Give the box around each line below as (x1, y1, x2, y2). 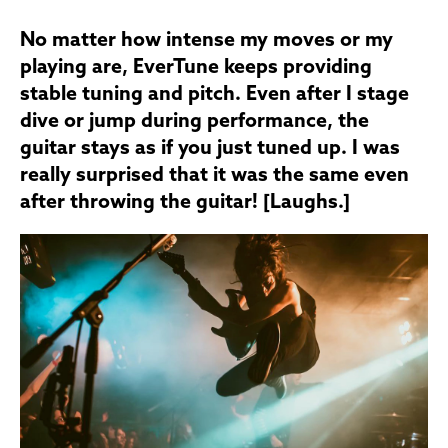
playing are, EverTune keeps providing (20, 57, 372, 78)
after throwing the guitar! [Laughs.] (20, 192, 350, 213)
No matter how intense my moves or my (20, 30, 393, 51)
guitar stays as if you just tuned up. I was (20, 138, 400, 159)
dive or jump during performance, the (20, 111, 369, 132)
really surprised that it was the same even (20, 165, 409, 186)
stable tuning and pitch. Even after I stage (20, 84, 409, 105)
